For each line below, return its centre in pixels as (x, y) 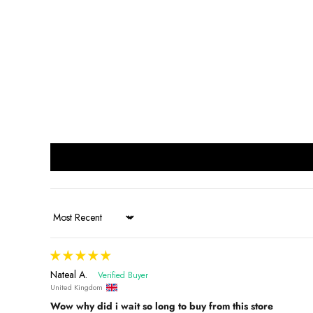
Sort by (64, 223)
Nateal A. (69, 274)
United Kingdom (77, 287)
